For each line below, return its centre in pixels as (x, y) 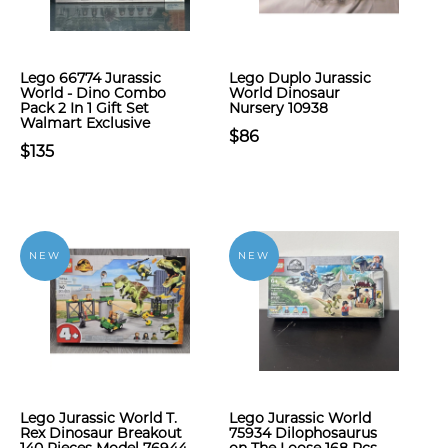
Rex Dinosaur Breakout (101, 433)
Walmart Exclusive (85, 123)
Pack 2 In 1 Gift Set (84, 108)
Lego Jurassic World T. (98, 418)
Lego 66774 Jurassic (90, 78)
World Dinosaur (284, 93)
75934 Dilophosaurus (303, 433)
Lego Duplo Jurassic (300, 78)
